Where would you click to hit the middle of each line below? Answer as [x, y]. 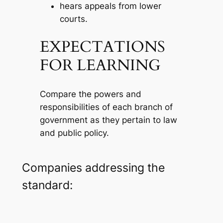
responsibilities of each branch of [106, 107]
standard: [47, 185]
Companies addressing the [93, 167]
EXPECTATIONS [102, 47]
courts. [73, 19]
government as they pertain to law [108, 120]
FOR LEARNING [100, 65]
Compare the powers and [90, 94]
